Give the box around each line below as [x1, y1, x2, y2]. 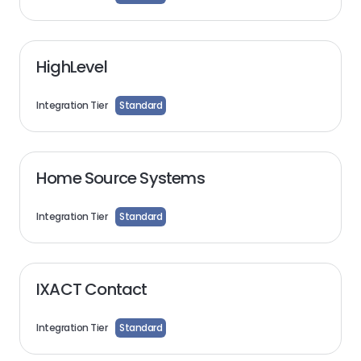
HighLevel [36, 56, 107, 78]
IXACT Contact [36, 278, 147, 301]
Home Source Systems [36, 167, 205, 189]
